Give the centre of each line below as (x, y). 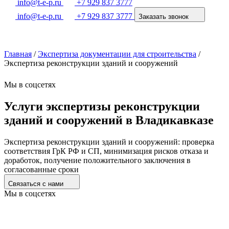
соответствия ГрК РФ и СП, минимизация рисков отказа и (106, 151)
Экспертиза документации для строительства (117, 54)
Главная (18, 54)
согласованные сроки (41, 169)
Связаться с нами (37, 184)
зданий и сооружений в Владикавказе (109, 120)
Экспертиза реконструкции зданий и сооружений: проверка (109, 142)
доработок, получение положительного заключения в (97, 160)
